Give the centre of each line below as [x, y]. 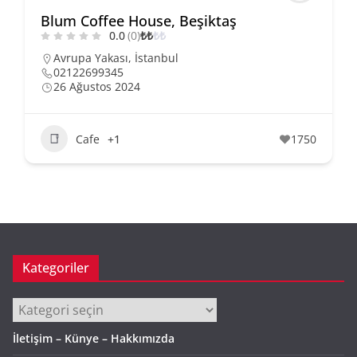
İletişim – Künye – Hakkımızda [94, 339]
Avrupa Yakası [91, 58]
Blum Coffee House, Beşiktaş [139, 21]
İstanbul [157, 58]
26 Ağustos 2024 [97, 87]
